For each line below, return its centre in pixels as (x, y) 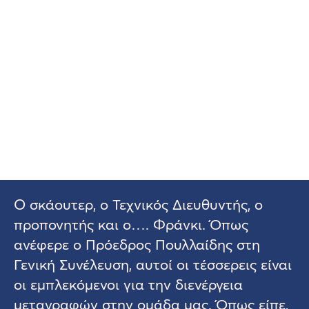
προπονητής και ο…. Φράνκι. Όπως (131, 225)
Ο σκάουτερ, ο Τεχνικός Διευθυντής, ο (138, 205)
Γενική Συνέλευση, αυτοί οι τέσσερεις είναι (153, 265)
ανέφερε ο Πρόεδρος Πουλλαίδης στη (137, 245)
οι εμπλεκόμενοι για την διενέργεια (128, 285)
